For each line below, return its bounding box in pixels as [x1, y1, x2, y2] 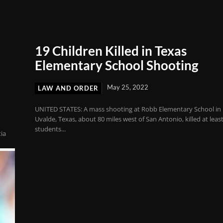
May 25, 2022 [107, 83, 149, 91]
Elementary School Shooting [35, 57, 199, 73]
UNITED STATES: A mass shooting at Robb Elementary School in [35, 104, 222, 113]
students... [35, 124, 66, 133]
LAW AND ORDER [38, 84, 99, 92]
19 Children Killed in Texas [35, 42, 187, 59]
